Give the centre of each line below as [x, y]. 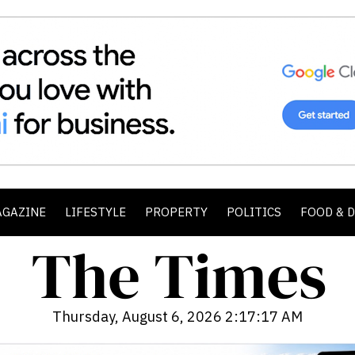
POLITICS [254, 212]
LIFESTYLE [95, 212]
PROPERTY [176, 212]
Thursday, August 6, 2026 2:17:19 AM [177, 317]
